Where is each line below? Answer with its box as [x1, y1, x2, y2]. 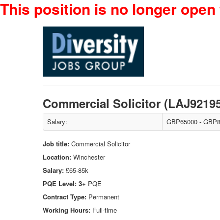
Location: [43, 152, 73, 162]
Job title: [43, 139, 71, 148]
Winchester [73, 152, 105, 162]
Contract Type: [43, 192, 86, 201]
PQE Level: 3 [43, 179, 82, 188]
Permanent [86, 192, 119, 201]
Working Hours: [43, 205, 90, 215]
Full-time [90, 205, 119, 215]
